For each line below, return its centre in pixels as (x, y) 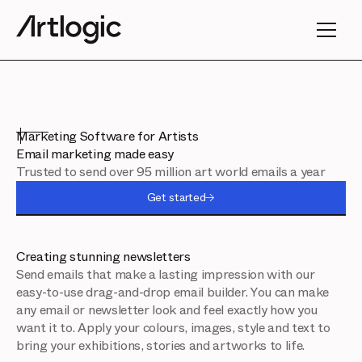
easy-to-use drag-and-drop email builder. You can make (173, 293)
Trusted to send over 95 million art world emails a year (171, 172)
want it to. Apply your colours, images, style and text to (173, 328)
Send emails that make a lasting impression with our (166, 275)
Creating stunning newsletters (103, 257)
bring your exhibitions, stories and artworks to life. (161, 346)
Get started (176, 198)
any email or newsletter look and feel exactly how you (167, 310)
